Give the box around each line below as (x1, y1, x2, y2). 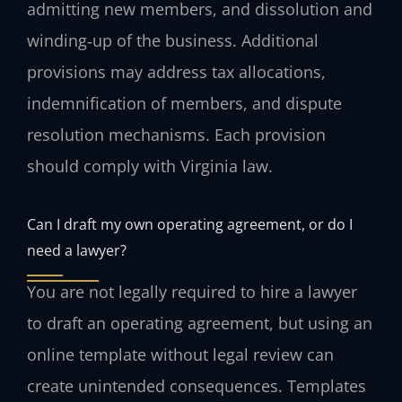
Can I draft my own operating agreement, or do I (27, 213, 353, 234)
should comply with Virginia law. (27, 155, 273, 178)
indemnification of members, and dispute (27, 92, 342, 115)
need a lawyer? (27, 239, 127, 260)
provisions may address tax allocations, (27, 61, 326, 83)
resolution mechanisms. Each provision (27, 124, 326, 146)
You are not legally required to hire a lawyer (27, 280, 357, 302)
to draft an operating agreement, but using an (27, 311, 372, 334)
